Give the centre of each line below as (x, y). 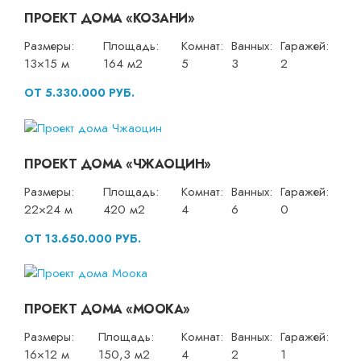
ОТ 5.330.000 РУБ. (79, 93)
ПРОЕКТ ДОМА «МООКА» (107, 309)
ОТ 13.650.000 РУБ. (83, 238)
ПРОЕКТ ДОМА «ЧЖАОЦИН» (118, 164)
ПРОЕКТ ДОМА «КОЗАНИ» (109, 19)
